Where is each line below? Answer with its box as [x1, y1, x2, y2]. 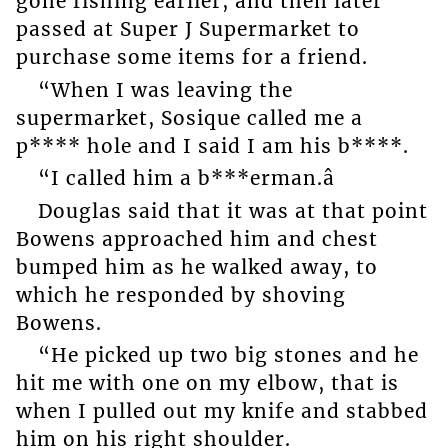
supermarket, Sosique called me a [15, 105, 363, 130]
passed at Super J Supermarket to [15, 17, 360, 42]
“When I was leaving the [37, 77, 293, 102]
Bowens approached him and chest [15, 226, 378, 251]
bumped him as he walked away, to [15, 254, 378, 279]
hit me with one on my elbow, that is [15, 371, 399, 396]
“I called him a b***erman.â [37, 166, 337, 191]
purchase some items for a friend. [15, 45, 368, 70]
